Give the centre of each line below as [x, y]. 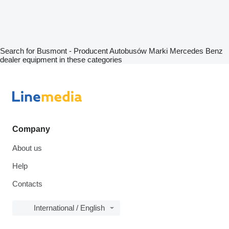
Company [31, 129]
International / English [69, 208]
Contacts [27, 184]
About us [27, 148]
